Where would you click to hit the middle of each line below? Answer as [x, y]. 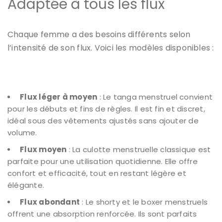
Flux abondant [50, 202]
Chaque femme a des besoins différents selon [99, 34]
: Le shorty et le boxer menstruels [144, 202]
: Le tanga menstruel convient [155, 97]
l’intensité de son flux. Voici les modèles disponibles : [111, 48]
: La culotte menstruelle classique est [139, 149]
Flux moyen [43, 149]
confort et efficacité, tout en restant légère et [97, 173]
